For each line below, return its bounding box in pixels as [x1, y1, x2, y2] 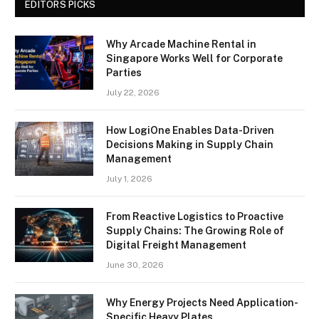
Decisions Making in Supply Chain [106, 139, 273, 151]
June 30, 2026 [106, 260, 164, 271]
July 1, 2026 [106, 174, 152, 184]
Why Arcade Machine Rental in [106, 38, 256, 51]
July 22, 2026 [106, 88, 159, 98]
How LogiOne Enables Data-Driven [106, 125, 274, 137]
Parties [106, 67, 142, 79]
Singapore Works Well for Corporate [106, 53, 283, 65]
